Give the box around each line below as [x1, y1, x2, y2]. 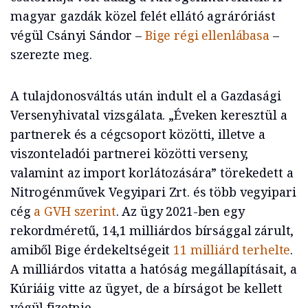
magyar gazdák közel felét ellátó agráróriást [10, 8, 276, 25]
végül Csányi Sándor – [10, 27, 145, 44]
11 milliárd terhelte [173, 241, 291, 258]
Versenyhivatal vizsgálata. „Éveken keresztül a [10, 107, 287, 124]
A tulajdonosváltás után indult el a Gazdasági [10, 87, 281, 104]
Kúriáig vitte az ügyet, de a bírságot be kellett [10, 280, 283, 297]
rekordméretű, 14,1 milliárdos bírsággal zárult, [10, 222, 294, 239]
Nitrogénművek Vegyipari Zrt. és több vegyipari [10, 184, 296, 201]
